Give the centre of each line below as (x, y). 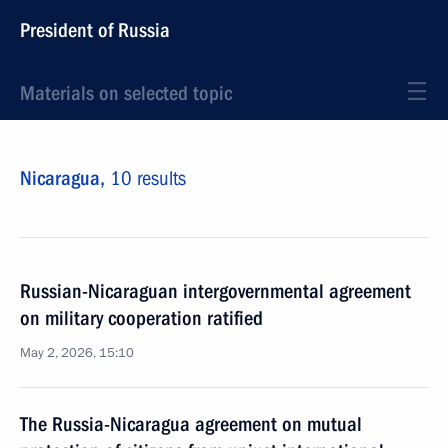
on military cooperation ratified (141, 318)
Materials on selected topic (126, 93)
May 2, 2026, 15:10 (77, 353)
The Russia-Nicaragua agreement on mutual (191, 424)
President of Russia (95, 30)
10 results (148, 178)
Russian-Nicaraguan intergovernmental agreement (215, 291)
